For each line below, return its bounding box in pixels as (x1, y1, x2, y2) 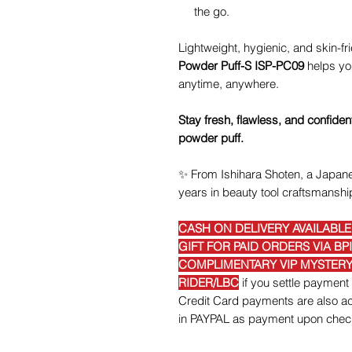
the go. (194, 4, 229, 19)
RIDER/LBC (178, 275, 239, 290)
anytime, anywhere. (178, 76, 279, 91)
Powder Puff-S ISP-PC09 (178, 58, 304, 73)
